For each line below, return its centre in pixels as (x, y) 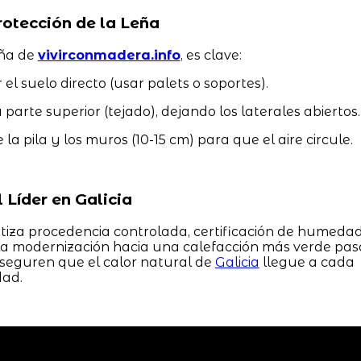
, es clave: (211, 55)
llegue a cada (307, 263)
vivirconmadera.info (109, 55)
